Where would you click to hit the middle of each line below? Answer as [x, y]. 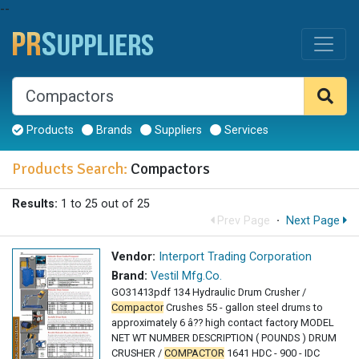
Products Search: [70, 169]
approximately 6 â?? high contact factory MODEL [223, 323]
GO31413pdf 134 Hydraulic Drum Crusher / [209, 292]
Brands [113, 131]
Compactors [169, 169]
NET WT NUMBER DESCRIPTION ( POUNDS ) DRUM [224, 338]
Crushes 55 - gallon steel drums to [243, 308]
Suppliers [177, 131]
